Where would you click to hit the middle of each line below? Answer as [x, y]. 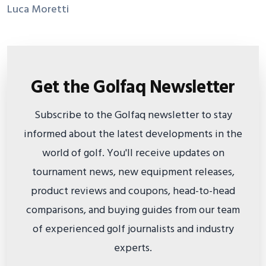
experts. [133, 248]
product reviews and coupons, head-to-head [133, 191]
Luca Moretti [38, 10]
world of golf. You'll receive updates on [133, 153]
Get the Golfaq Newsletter [133, 88]
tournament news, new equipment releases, [133, 172]
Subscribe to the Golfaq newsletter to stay [133, 115]
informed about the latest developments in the [133, 134]
